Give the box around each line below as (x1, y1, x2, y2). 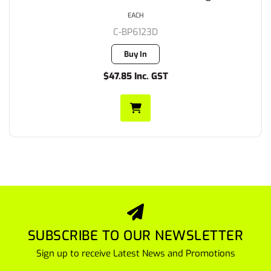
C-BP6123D (113, 26, 158, 38)
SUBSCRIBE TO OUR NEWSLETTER (27, 227, 244, 244)
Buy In (124, 49, 147, 59)
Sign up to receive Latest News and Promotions (36, 247, 235, 260)
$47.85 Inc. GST (103, 70, 168, 82)
